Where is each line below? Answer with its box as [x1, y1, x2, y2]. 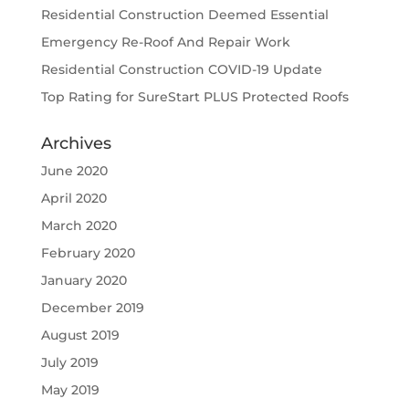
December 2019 [40, 299, 144, 317]
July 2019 [40, 354, 99, 372]
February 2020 [40, 245, 135, 262]
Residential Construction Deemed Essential [40, 6, 329, 24]
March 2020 [40, 217, 117, 235]
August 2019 [40, 327, 120, 344]
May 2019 [40, 382, 100, 399]
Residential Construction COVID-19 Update [40, 61, 322, 79]
